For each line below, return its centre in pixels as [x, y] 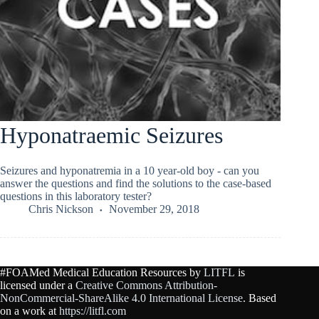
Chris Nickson [61, 209]
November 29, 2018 [154, 209]
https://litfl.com [93, 311]
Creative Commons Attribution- [146, 285]
